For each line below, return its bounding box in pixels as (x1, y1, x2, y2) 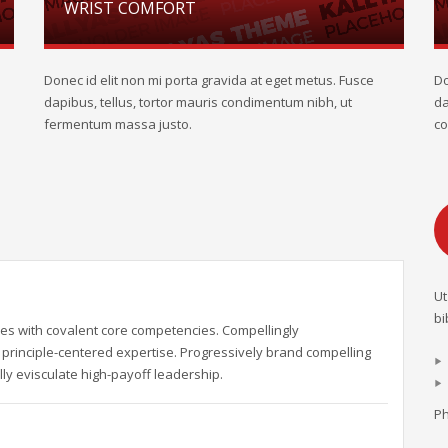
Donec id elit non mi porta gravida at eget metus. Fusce (44, 70, 374, 89)
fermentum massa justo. (44, 114, 192, 133)
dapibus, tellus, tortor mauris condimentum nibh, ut (44, 92, 352, 111)
